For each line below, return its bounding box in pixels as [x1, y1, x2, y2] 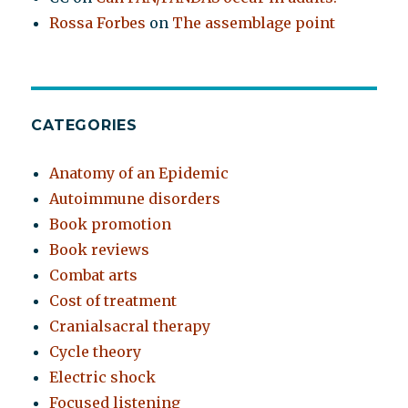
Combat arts [49, 266, 138, 285]
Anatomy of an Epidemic [49, 164, 229, 183]
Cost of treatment [49, 291, 178, 311]
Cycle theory [49, 342, 142, 362]
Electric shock [49, 368, 157, 387]
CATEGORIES [31, 117, 138, 135]
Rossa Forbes [49, 14, 147, 33]
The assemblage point [172, 14, 336, 33]
